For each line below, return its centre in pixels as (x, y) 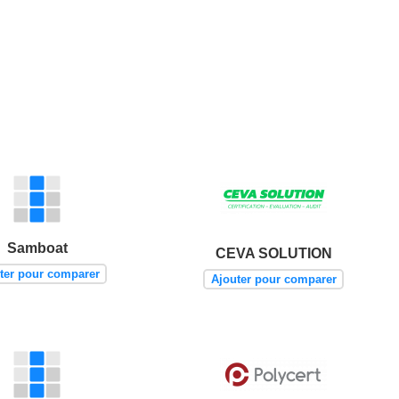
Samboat (37, 248)
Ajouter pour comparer (273, 279)
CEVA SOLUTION (273, 254)
